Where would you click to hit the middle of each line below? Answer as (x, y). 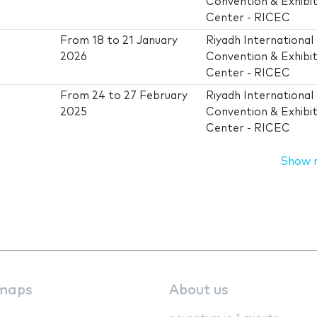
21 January (150, 41)
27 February (156, 96)
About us (199, 290)
